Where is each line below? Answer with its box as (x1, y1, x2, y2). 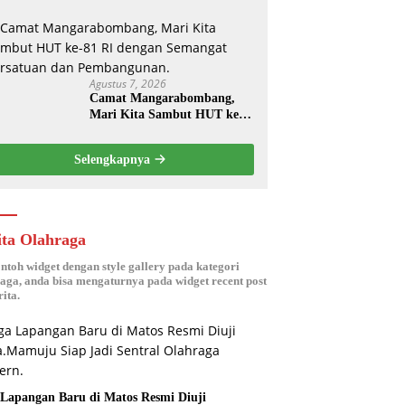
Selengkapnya (73, 153, 154, 167)
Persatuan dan (89, 140, 170, 155)
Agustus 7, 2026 (89, 76, 167, 92)
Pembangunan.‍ (89, 156, 174, 171)
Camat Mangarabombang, (89, 91, 236, 106)
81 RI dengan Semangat (89, 124, 221, 138)
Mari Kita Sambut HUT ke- (89, 108, 244, 122)
